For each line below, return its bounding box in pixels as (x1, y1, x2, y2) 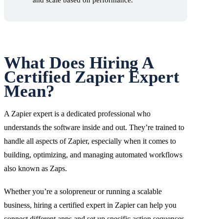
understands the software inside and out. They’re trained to (4, 123, 184, 131)
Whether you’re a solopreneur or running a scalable (4, 187, 162, 196)
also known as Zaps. (4, 164, 67, 173)
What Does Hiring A (4, 53, 153, 73)
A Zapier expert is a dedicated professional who (4, 109, 151, 118)
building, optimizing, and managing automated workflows (4, 150, 182, 159)
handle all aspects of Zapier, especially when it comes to (4, 136, 176, 145)
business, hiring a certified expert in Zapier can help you (4, 200, 176, 209)
